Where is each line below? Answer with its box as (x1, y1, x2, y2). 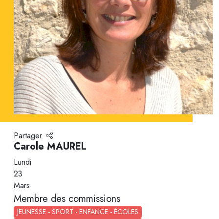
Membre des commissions (14, 191, 120, 206)
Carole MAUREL (14, 139, 87, 153)
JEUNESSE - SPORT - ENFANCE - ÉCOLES (17, 206, 138, 217)
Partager (14, 130, 42, 141)
